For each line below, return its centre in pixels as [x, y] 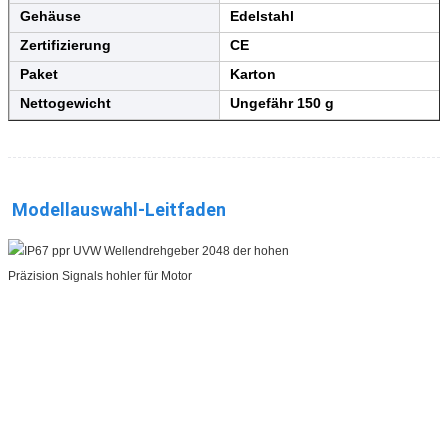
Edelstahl [262, 15]
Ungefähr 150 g [282, 102]
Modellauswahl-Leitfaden [119, 209]
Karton [253, 73]
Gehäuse [50, 15]
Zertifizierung [65, 44]
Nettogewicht [65, 102]
